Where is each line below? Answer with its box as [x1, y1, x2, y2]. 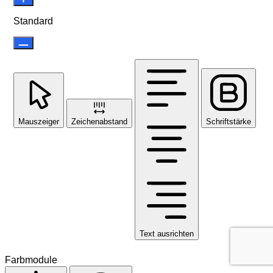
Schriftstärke [206, 116, 251, 126]
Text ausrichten [140, 229, 194, 238]
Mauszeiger [18, 116, 59, 126]
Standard [13, 15, 53, 26]
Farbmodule [5, 254, 57, 265]
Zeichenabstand [71, 116, 127, 126]
